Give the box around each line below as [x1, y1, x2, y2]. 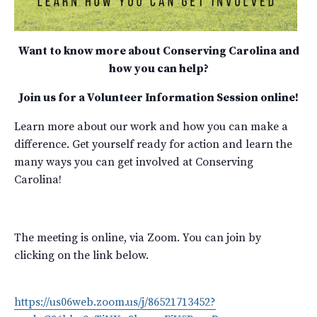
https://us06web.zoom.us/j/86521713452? [14, 295, 216, 309]
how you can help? [108, 62, 209, 76]
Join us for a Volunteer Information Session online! [18, 91, 299, 105]
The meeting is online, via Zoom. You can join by [14, 231, 261, 245]
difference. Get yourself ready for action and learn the [14, 137, 292, 151]
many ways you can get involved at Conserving [14, 155, 253, 169]
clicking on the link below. [14, 248, 149, 263]
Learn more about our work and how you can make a [14, 120, 288, 134]
